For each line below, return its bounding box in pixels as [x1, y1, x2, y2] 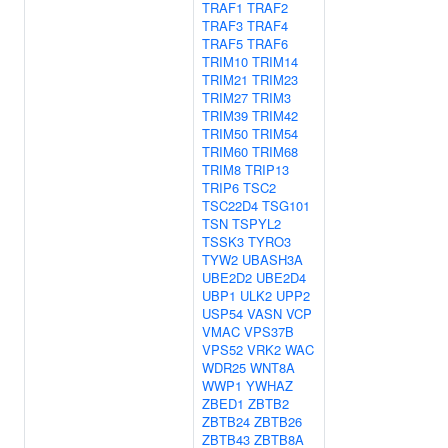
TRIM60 [202, 142, 248, 161]
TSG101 [262, 196, 310, 215]
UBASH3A [242, 250, 303, 269]
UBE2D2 [202, 268, 252, 287]
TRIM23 [252, 70, 298, 89]
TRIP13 [245, 160, 289, 179]
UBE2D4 [256, 268, 306, 287]
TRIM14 [252, 52, 298, 71]
